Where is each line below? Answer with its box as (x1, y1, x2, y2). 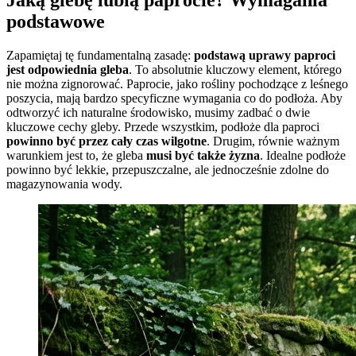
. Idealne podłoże (260, 148, 346, 162)
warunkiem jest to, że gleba (6, 148, 146, 162)
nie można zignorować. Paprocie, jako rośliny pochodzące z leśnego (6, 76, 348, 91)
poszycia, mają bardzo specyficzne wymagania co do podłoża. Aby (6, 91, 342, 105)
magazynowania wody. (6, 176, 122, 191)
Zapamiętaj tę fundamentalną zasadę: (6, 48, 194, 62)
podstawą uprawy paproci (194, 48, 335, 62)
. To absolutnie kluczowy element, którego (129, 62, 342, 76)
